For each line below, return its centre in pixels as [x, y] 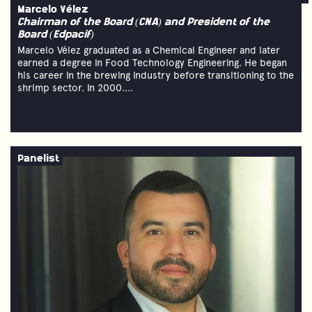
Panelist [38, 159]
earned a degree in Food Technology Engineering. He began [152, 62]
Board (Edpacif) [56, 35]
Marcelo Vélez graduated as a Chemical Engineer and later [149, 50]
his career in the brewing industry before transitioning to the [156, 75]
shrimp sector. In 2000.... [75, 87]
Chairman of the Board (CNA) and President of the [143, 22]
